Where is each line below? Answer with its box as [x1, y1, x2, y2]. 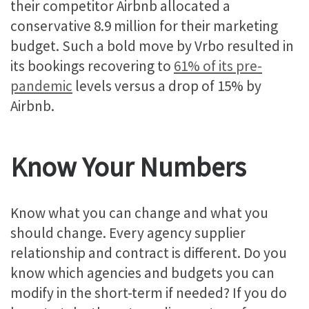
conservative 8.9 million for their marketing [10, 17, 278, 36]
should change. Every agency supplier [10, 223, 246, 242]
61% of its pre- [174, 57, 262, 76]
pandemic [10, 77, 72, 96]
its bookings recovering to [10, 57, 174, 76]
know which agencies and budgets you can [10, 263, 275, 282]
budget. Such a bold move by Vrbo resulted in [10, 37, 294, 56]
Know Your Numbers [10, 150, 246, 185]
